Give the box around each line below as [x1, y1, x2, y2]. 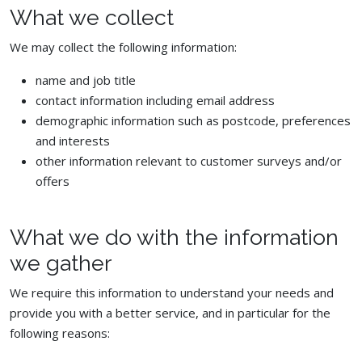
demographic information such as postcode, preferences [36, 112, 351, 128]
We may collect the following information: [10, 39, 237, 55]
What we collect [10, 5, 174, 30]
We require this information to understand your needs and [10, 284, 334, 301]
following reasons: [10, 325, 110, 341]
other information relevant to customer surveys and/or [36, 153, 342, 169]
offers [36, 173, 69, 189]
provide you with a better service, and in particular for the [10, 305, 330, 321]
